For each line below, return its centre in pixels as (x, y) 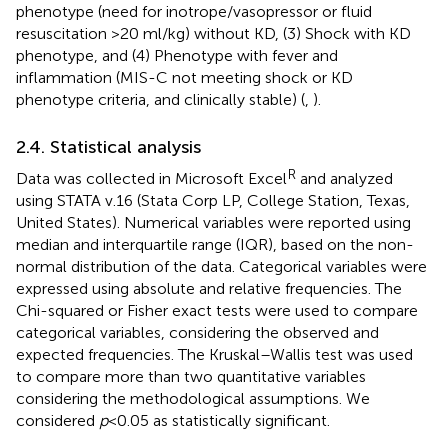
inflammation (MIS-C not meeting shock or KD (184, 77)
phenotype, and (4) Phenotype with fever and (177, 55)
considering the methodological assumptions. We (193, 398)
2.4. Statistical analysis (108, 146)
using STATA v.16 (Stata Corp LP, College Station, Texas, (213, 200)
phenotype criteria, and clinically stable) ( (160, 99)
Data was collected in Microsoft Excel (151, 178)
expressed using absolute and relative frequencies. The (209, 288)
